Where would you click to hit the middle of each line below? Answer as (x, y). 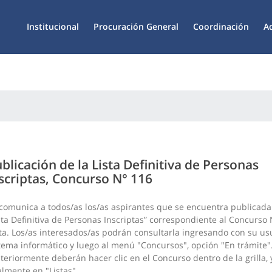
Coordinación (221, 26)
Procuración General (136, 26)
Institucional (53, 26)
